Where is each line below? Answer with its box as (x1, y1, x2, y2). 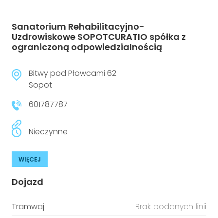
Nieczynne (29, 126, 68, 137)
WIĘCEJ (18, 155, 41, 163)
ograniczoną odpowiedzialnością (12, 41, 162, 53)
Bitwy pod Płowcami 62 (29, 68, 116, 79)
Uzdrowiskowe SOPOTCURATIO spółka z (12, 31, 186, 43)
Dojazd (12, 176, 43, 188)
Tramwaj (12, 201, 44, 212)
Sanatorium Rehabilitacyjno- (12, 20, 145, 33)
